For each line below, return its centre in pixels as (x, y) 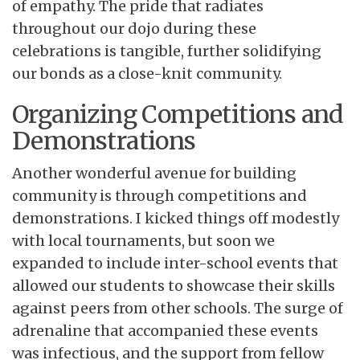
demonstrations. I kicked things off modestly (176, 218)
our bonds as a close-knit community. (147, 73)
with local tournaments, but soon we (143, 240)
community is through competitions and (160, 195)
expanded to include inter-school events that (175, 263)
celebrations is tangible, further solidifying (167, 51)
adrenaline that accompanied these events (165, 330)
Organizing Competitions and (178, 114)
